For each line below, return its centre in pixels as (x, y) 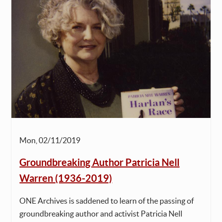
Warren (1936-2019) (66, 178)
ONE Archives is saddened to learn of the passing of (107, 200)
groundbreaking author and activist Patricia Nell (101, 213)
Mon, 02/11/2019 (50, 140)
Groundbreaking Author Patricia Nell (100, 162)
